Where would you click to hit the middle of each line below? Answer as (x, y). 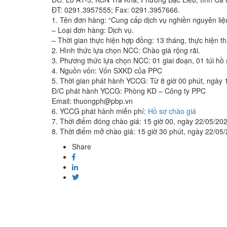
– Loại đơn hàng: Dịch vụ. (93, 30)
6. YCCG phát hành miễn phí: (100, 111)
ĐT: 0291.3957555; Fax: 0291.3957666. (116, 10)
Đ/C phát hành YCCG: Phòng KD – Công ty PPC (129, 91)
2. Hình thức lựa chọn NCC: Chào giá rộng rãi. (126, 50)
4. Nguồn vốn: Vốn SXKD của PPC (107, 71)
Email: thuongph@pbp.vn (92, 101)
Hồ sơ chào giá (172, 111)
